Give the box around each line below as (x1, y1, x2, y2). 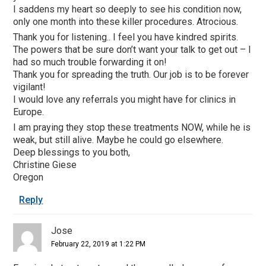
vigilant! (13, 81, 46, 93)
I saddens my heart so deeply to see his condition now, (13, 3, 242, 15)
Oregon (13, 171, 44, 183)
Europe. (13, 106, 45, 118)
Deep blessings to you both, (13, 146, 131, 158)
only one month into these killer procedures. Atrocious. (13, 15, 239, 27)
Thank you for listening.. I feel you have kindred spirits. (13, 31, 239, 43)
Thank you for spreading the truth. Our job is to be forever (13, 68, 249, 80)
